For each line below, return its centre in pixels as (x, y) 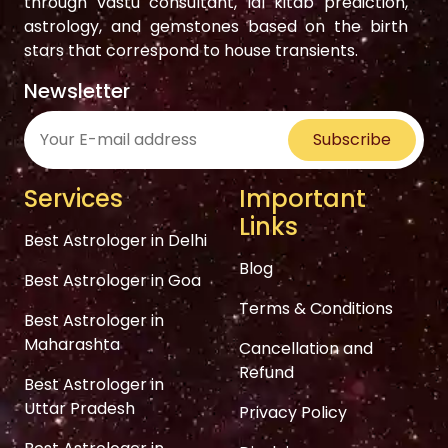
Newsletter (77, 91)
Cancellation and (306, 349)
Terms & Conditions (316, 309)
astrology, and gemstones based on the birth (216, 27)
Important (302, 199)
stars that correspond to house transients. (191, 51)
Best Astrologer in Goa (112, 281)
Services (73, 199)
